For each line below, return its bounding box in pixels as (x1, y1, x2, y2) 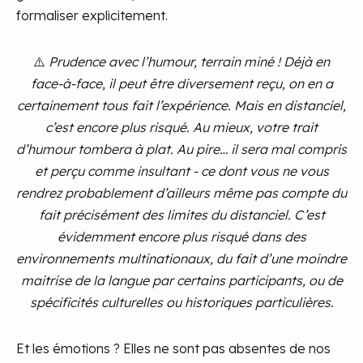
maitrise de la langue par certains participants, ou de (20, 272, 343, 288)
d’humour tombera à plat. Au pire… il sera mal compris (16, 141, 347, 157)
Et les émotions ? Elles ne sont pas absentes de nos (16, 340, 331, 357)
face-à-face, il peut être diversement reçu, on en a (30, 75, 333, 92)
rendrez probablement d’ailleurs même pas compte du (16, 185, 347, 201)
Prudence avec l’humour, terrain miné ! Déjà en (49, 53, 330, 70)
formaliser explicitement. (16, 7, 168, 23)
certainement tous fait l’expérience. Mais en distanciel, (17, 97, 346, 113)
